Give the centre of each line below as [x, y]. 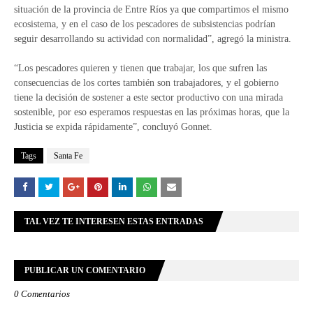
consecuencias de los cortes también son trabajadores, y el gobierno [146, 83]
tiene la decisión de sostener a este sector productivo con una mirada [148, 97]
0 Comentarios [42, 294]
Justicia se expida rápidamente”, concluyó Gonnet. [113, 127]
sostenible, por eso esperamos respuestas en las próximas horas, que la [152, 112]
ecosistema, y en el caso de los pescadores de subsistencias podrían [145, 24]
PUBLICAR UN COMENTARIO [85, 270]
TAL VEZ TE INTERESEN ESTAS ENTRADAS [114, 221]
